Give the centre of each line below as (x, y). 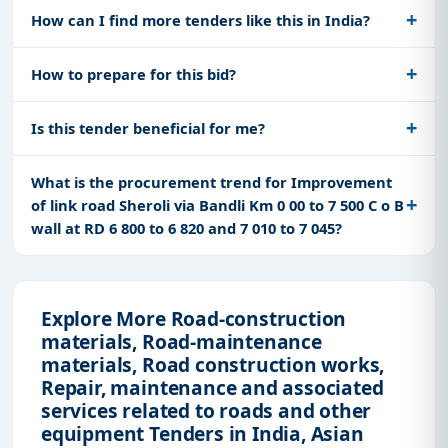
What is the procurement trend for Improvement (211, 181)
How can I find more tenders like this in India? (200, 19)
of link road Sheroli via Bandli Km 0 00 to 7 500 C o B (217, 204)
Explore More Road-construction (194, 318)
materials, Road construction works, (213, 364)
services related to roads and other (206, 410)
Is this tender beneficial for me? (148, 127)
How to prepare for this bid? (133, 73)
